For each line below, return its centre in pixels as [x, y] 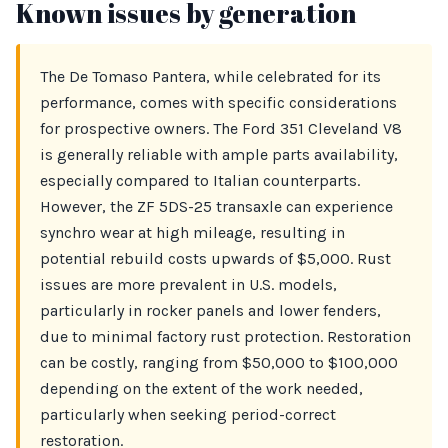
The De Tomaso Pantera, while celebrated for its [210, 76]
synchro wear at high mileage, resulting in [192, 232]
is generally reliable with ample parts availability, [219, 154]
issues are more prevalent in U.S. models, [188, 284]
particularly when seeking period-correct [188, 414]
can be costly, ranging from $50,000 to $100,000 [219, 362]
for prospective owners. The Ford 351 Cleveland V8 [221, 128]
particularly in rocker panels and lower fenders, [210, 310]
